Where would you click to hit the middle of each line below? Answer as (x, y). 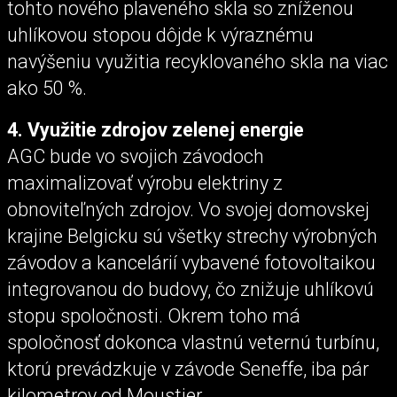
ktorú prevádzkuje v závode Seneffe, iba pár (188, 369)
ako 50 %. (47, 88)
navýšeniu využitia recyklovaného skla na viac (198, 61)
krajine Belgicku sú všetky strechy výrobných (192, 236)
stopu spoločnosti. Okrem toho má (154, 315)
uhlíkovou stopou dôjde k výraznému (160, 35)
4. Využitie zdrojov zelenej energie (156, 129)
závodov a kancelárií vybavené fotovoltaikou (191, 262)
